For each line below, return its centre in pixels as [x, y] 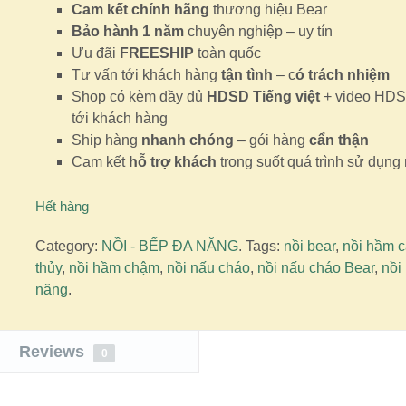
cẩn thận [338, 140]
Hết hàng [62, 207]
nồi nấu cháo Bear [315, 268]
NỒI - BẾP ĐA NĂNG [169, 246]
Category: [68, 246]
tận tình [245, 75]
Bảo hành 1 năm [127, 31]
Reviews [54, 352]
